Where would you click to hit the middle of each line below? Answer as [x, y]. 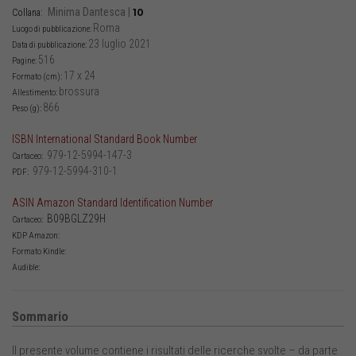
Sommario [40, 317]
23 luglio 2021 [120, 44]
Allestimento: [35, 93]
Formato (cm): [38, 77]
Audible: [27, 268]
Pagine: [25, 61]
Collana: [28, 13]
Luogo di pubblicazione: [52, 29]
